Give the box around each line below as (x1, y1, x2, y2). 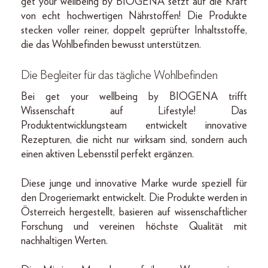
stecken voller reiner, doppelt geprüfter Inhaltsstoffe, (21, 25, 247, 36)
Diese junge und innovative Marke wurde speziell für (21, 178, 247, 189)
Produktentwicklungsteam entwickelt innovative (21, 120, 247, 131)
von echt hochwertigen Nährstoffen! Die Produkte (21, 11, 247, 22)
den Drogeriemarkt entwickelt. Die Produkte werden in (21, 193, 247, 203)
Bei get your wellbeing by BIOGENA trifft (21, 92, 247, 102)
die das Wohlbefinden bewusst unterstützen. (21, 39, 201, 50)
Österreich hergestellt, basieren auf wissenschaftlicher (21, 207, 247, 218)
